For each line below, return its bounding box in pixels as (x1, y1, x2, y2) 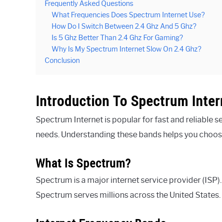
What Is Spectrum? (36, 155, 131, 171)
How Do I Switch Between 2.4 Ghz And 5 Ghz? (52, 21, 196, 31)
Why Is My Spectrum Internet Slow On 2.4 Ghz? (52, 44, 201, 54)
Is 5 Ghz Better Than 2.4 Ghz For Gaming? (52, 33, 183, 42)
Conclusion (45, 55, 80, 65)
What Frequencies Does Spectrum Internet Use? (52, 10, 205, 19)
